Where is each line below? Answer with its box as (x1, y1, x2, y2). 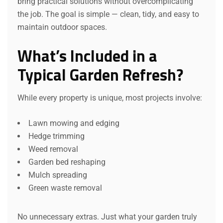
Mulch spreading (28, 170, 87, 180)
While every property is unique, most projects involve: (17, 93, 202, 103)
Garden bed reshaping (28, 157, 106, 167)
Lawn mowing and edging (28, 118, 119, 128)
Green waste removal (28, 183, 102, 193)
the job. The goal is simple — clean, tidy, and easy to (17, 9, 199, 19)
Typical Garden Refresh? (17, 62, 183, 87)
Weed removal (28, 144, 78, 154)
